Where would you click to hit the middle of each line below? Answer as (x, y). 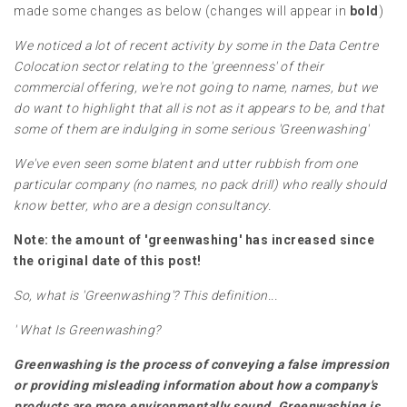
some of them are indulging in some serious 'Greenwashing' (191, 129)
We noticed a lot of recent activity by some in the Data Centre (196, 45)
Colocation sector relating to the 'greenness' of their (169, 66)
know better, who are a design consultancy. (142, 205)
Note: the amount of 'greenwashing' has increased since (194, 240)
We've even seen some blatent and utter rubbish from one (186, 164)
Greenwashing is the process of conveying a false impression (202, 364)
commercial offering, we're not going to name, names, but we (196, 87)
